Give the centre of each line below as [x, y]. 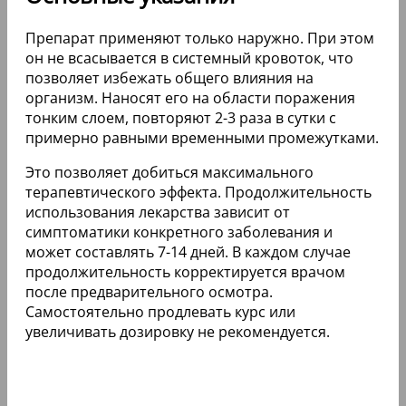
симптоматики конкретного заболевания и [179, 232]
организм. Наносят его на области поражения [190, 97]
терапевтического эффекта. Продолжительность [198, 192]
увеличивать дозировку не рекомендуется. [178, 331]
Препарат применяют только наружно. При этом [200, 38]
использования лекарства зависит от [158, 212]
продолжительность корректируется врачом [185, 271]
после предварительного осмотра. [149, 291]
